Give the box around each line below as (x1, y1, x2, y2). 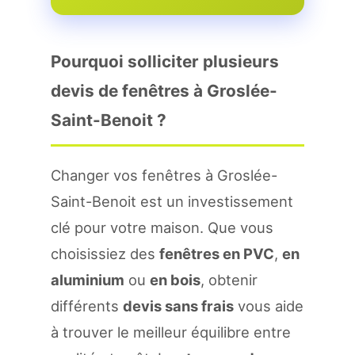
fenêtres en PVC (159, 245, 274, 262)
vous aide (234, 297, 303, 315)
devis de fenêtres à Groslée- (51, 81, 277, 101)
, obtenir (200, 271, 258, 288)
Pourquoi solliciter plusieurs (51, 52, 279, 71)
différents (51, 297, 123, 315)
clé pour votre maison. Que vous (51, 219, 273, 236)
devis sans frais (123, 297, 234, 315)
